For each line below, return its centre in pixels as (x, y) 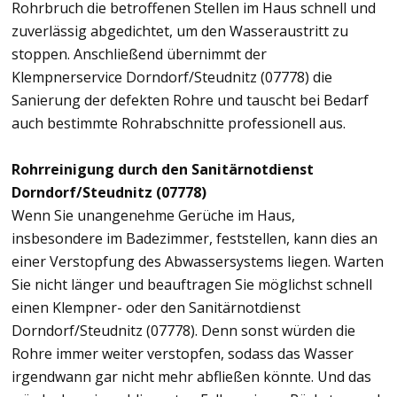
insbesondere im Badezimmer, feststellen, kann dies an (195, 239)
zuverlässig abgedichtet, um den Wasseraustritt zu (180, 31)
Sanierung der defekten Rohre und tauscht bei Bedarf (190, 101)
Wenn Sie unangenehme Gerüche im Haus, (153, 216)
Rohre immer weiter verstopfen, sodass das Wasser (183, 354)
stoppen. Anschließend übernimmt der (139, 54)
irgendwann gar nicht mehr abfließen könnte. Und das (191, 377)
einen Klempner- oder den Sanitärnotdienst (156, 308)
